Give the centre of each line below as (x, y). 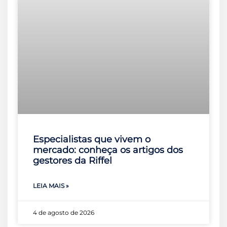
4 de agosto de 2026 (64, 213)
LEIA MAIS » (51, 186)
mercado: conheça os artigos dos (108, 150)
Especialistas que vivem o (92, 140)
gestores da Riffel (72, 161)
